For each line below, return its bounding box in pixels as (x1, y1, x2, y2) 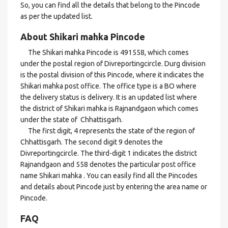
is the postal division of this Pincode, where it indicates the (20, 71, 204, 79)
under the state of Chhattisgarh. (20, 116, 123, 124)
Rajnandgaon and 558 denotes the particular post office (20, 160, 196, 168)
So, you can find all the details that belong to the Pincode (20, 1, 200, 9)
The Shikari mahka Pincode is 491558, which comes (20, 48, 189, 56)
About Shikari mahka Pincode (20, 32, 145, 42)
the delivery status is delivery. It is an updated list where (20, 93, 197, 101)
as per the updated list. (20, 12, 93, 20)
